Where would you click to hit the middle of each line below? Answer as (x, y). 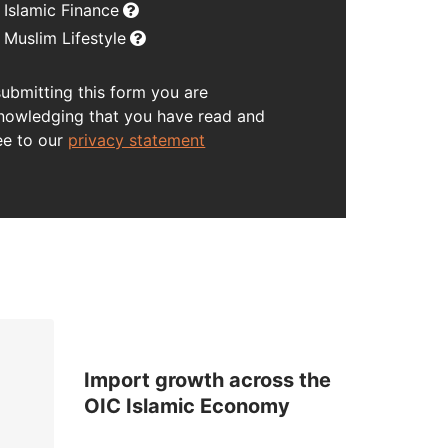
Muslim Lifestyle (65, 37)
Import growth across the (207, 380)
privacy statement (137, 139)
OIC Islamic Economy (186, 406)
